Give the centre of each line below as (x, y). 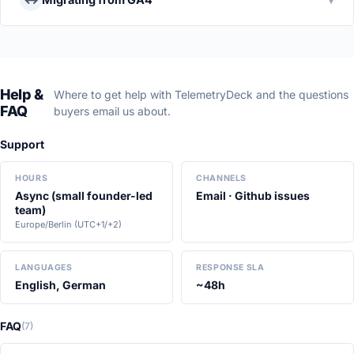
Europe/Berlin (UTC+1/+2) (68, 225)
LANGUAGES (44, 268)
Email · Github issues (253, 196)
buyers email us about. (112, 111)
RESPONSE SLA (230, 268)
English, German (60, 285)
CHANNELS (222, 179)
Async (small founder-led (84, 196)
